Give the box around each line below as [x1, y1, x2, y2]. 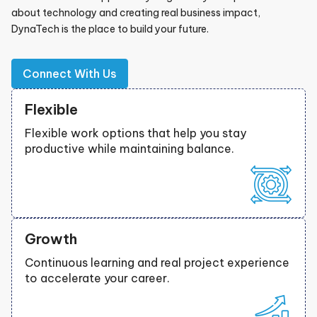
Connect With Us [23, 66, 117, 81]
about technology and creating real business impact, [11, 6, 260, 19]
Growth [25, 229, 77, 248]
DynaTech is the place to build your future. [11, 22, 209, 35]
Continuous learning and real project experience [25, 255, 289, 270]
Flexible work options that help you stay [25, 125, 246, 140]
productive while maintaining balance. [25, 141, 234, 156]
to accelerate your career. [25, 270, 170, 285]
